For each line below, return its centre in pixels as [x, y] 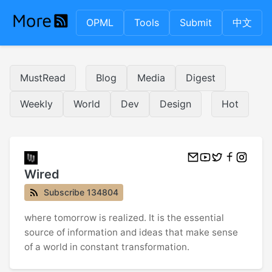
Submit [196, 22]
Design [175, 104]
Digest [201, 78]
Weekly [36, 104]
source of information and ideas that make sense [131, 233]
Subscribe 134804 [81, 192]
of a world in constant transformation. [107, 247]
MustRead [43, 78]
